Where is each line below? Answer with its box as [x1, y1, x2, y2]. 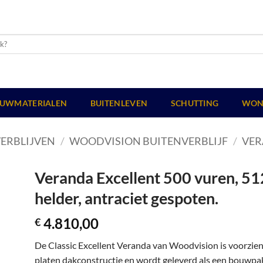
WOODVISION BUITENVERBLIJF [69, 134, 228, 147]
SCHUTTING [170, 98, 219, 108]
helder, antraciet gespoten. [35, 188, 218, 208]
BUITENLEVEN [90, 98, 148, 108]
